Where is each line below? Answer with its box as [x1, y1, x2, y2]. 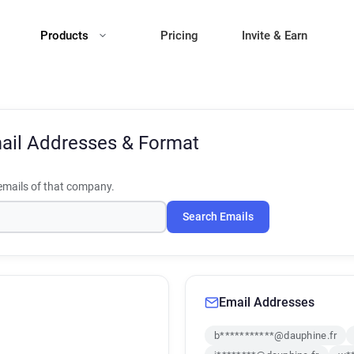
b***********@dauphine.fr [214, 330, 337, 341]
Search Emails [183, 210, 254, 224]
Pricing [160, 28, 198, 43]
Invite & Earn [242, 28, 307, 43]
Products [40, 28, 92, 43]
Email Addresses [219, 295, 314, 310]
